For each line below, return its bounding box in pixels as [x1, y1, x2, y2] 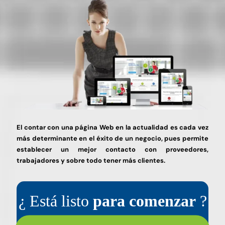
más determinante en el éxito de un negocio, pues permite [17, 134, 208, 143]
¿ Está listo [18, 192, 93, 210]
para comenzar [92, 192, 196, 210]
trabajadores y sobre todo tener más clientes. [17, 156, 165, 165]
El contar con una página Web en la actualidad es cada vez [17, 123, 208, 132]
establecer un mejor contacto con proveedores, [17, 145, 208, 154]
